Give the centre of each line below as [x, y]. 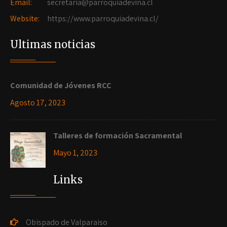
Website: [25, 19]
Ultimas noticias [53, 45]
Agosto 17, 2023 [38, 103]
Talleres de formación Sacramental [118, 136]
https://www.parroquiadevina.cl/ [102, 19]
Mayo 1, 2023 [75, 153]
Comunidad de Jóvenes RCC [61, 86]
